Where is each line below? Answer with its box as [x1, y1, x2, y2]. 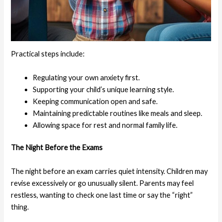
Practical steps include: [11, 50, 85, 58]
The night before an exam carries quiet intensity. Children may [11, 166, 208, 175]
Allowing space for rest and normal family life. [33, 120, 178, 129]
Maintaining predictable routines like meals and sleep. [33, 109, 203, 117]
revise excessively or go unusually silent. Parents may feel [11, 178, 194, 187]
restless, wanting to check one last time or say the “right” [11, 190, 193, 199]
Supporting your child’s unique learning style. [33, 85, 174, 94]
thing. [11, 202, 29, 211]
